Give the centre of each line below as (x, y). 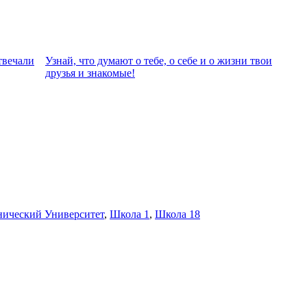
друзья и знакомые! (90, 73)
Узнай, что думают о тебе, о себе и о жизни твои (159, 61)
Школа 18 (177, 214)
